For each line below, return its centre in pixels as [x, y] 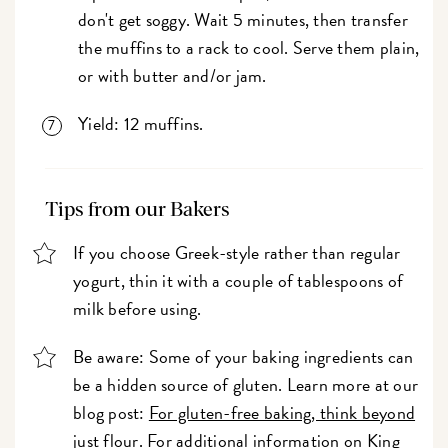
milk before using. [137, 309]
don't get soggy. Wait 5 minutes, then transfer [243, 20]
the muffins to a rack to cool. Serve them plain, [249, 48]
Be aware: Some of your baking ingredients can [243, 357]
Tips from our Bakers [138, 210]
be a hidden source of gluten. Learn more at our [246, 385]
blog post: [111, 413]
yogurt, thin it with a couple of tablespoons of [238, 281]
